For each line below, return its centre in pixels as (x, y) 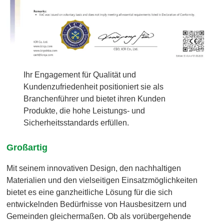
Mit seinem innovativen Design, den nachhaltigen (94, 168)
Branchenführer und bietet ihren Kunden (95, 98)
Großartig (27, 147)
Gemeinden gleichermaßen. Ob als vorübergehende (99, 216)
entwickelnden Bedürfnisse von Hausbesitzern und (97, 204)
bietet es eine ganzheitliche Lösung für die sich (90, 192)
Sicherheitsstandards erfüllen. (76, 122)
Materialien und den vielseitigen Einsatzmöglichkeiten (102, 180)
